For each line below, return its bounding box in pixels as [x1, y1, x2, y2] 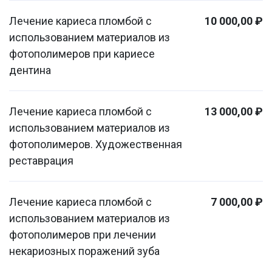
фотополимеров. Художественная [9, 138, 182, 151]
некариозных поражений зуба [9, 245, 160, 257]
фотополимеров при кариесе [9, 47, 155, 60]
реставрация [9, 154, 73, 167]
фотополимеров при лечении [9, 228, 156, 241]
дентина [9, 64, 51, 76]
